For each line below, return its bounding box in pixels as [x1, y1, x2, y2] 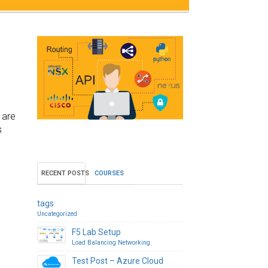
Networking [118, 239, 151, 247]
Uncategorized [37, 210, 78, 218]
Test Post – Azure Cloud [72, 256, 164, 266]
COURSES [95, 169, 124, 178]
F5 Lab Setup [72, 227, 121, 237]
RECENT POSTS [41, 169, 90, 178]
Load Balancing [72, 239, 117, 247]
